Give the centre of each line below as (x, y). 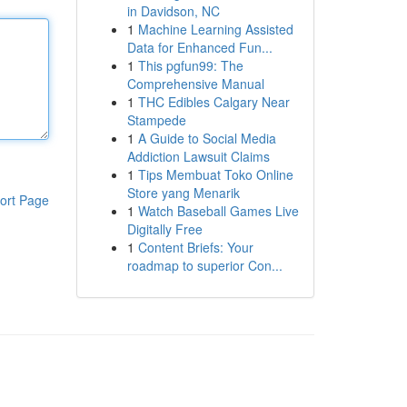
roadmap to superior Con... (204, 265)
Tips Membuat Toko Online (215, 174)
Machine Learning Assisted (215, 29)
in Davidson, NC (173, 11)
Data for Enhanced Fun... (199, 47)
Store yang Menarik (183, 193)
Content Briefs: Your (195, 247)
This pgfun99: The (190, 65)
